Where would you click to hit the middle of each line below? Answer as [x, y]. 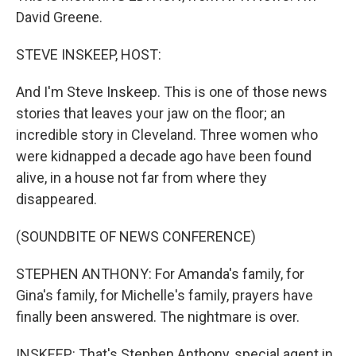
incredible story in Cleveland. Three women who [167, 135]
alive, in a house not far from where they [141, 178]
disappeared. [56, 199]
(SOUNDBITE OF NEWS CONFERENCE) [136, 236]
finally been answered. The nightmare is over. [158, 317]
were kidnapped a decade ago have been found [164, 156]
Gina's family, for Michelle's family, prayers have [164, 295]
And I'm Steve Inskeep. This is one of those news [172, 92]
